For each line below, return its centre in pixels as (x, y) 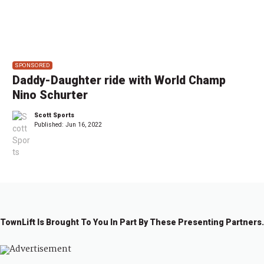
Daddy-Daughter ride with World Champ (119, 81)
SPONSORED (33, 65)
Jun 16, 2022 (84, 125)
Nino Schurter (50, 95)
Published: (50, 125)
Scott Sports (54, 115)
